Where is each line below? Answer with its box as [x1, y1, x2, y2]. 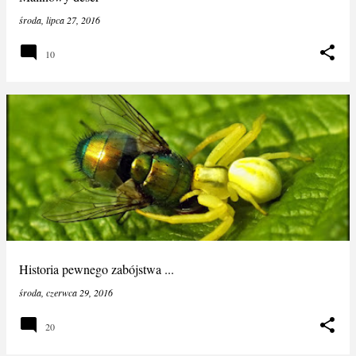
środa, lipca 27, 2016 [19, 14, 100, 26]
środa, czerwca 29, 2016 [19, 286, 113, 299]
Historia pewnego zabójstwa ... [19, 261, 174, 277]
